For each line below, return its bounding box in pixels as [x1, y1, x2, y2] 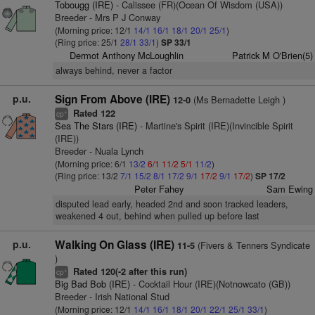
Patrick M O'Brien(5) [231, 49, 313, 62]
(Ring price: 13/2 [54, 169, 120, 181]
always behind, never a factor [55, 64, 172, 77]
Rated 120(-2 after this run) [70, 265, 187, 278]
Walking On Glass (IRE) [54, 237, 174, 252]
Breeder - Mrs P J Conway [54, 11, 160, 24]
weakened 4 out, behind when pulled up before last [55, 210, 259, 222]
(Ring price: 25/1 [54, 36, 120, 48]
